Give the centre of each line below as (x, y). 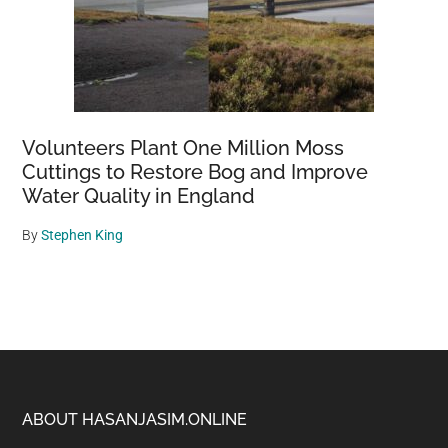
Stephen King (82, 234)
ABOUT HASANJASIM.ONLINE (135, 419)
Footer (67, 426)
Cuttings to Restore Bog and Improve (195, 171)
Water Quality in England (139, 195)
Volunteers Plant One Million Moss (183, 147)
